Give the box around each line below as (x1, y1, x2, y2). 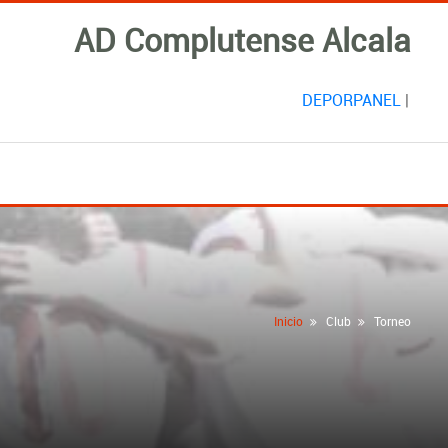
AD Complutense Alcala (74, 17, 411, 61)
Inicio (273, 313, 303, 329)
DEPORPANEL (301, 88, 401, 111)
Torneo (373, 313, 411, 329)
